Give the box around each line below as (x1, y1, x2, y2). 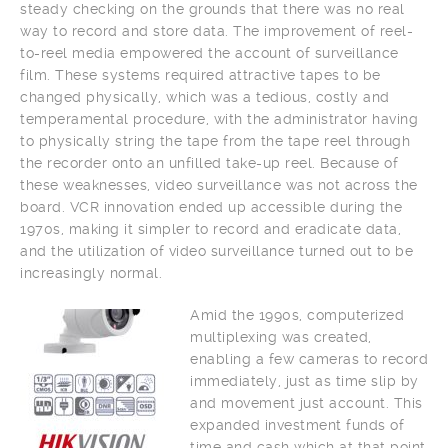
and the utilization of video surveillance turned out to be (20, 242, 413, 259)
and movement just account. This (190, 394, 423, 411)
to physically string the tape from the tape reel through (20, 132, 410, 149)
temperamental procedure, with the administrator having (20, 110, 418, 127)
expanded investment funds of (190, 416, 404, 433)
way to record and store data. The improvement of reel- (20, 22, 413, 39)
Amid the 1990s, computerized (190, 306, 404, 323)
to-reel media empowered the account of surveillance (20, 44, 399, 61)
